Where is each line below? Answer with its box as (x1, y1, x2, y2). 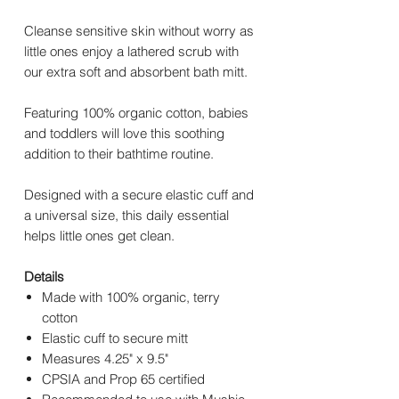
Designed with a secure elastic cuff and (24, 186, 254, 204)
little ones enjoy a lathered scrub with (24, 43, 239, 61)
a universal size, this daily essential (24, 207, 229, 224)
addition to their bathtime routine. (24, 145, 214, 163)
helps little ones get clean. (24, 227, 175, 245)
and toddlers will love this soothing (24, 125, 224, 142)
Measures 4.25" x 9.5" (42, 350, 168, 368)
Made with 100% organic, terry (42, 289, 220, 306)
